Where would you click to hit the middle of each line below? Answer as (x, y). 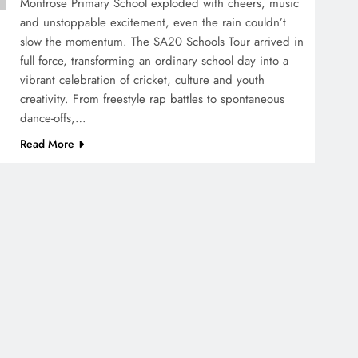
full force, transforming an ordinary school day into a (155, 60)
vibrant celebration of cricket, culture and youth (143, 80)
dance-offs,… (54, 118)
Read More (48, 143)
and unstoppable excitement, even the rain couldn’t (153, 22)
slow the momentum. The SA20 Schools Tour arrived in (162, 41)
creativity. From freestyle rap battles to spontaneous (153, 99)
